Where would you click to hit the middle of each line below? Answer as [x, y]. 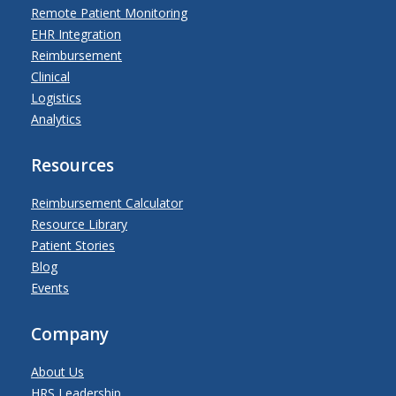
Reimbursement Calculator [107, 203]
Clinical [50, 77]
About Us [57, 372]
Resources [72, 166]
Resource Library [79, 225]
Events [50, 288]
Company [70, 335]
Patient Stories [73, 246]
